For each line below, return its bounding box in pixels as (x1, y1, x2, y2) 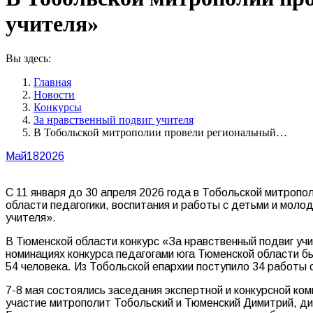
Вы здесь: (6, 52, 51, 64)
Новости (34, 88, 75, 101)
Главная (34, 75, 71, 88)
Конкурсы (34, 101, 82, 113)
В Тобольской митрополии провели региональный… (34, 126, 287, 138)
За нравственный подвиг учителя (34, 113, 194, 126)
